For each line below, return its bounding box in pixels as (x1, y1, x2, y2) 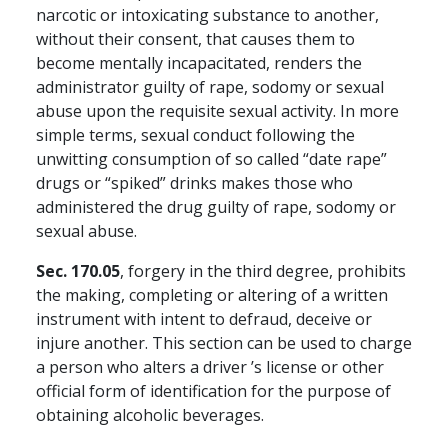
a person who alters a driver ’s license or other (36, 356, 384, 379)
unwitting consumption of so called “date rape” (36, 148, 387, 171)
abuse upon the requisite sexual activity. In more (36, 100, 399, 123)
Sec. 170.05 (36, 260, 120, 283)
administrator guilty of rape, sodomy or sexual (36, 76, 384, 99)
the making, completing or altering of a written (36, 284, 388, 307)
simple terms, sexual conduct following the (36, 124, 355, 147)
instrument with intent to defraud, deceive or (36, 308, 372, 331)
